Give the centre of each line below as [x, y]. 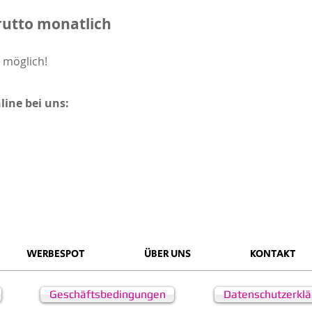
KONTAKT [273, 254]
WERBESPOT [56, 254]
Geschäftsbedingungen [107, 294]
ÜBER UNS [167, 254]
